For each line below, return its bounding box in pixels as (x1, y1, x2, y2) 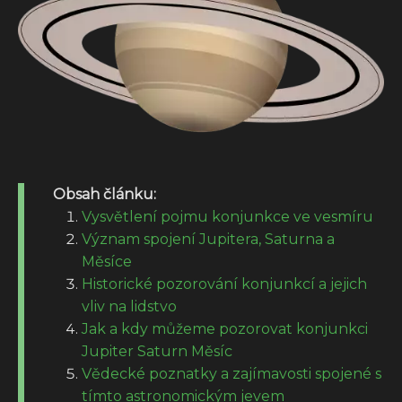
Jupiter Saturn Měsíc (82, 342, 232, 360)
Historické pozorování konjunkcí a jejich (82, 275, 367, 293)
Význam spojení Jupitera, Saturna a (82, 230, 335, 248)
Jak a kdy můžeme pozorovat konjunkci (82, 319, 368, 337)
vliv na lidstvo (82, 297, 177, 315)
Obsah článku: (53, 185, 156, 203)
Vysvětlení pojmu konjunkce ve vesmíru (82, 207, 373, 225)
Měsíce (82, 252, 132, 270)
